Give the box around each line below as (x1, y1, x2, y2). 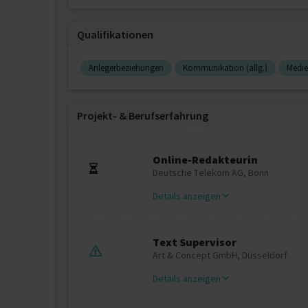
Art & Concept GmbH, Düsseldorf (153, 249, 288, 261)
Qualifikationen (77, 27, 153, 41)
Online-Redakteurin (153, 153, 258, 166)
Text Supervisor (153, 235, 237, 249)
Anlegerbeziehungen (89, 62, 164, 74)
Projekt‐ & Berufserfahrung (77, 109, 208, 122)
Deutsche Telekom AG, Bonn (153, 166, 269, 179)
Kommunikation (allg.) (183, 62, 267, 74)
